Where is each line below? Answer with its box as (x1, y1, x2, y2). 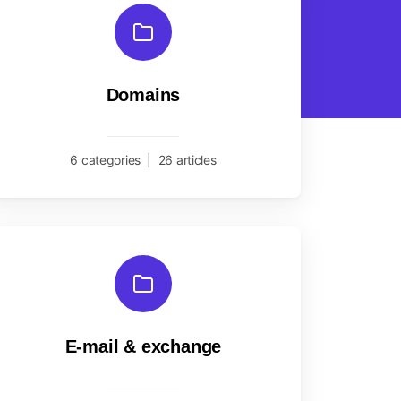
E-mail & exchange (64, 337, 222, 356)
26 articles (158, 152, 217, 167)
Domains (106, 85, 181, 105)
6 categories (70, 152, 141, 167)
